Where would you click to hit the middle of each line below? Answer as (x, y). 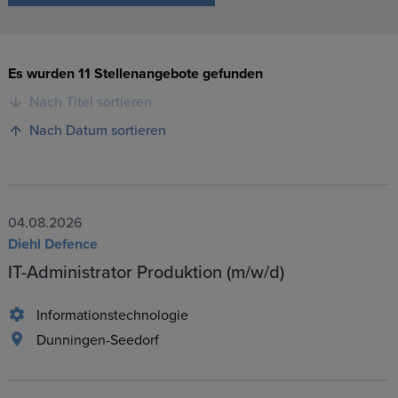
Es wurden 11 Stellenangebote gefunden (135, 74)
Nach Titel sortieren (90, 103)
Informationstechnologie (112, 316)
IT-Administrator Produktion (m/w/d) (146, 273)
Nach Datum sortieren (97, 131)
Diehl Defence (52, 245)
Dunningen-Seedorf (97, 341)
